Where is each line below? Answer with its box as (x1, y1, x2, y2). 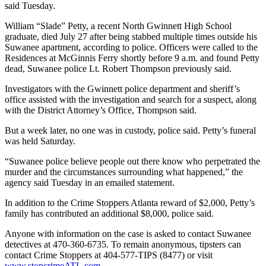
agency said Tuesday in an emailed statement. (5, 178, 175, 188)
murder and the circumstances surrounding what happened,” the (5, 167, 243, 178)
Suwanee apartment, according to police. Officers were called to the (5, 42, 258, 53)
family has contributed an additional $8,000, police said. (5, 208, 214, 219)
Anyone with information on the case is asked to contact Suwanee (5, 229, 251, 239)
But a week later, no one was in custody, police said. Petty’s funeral (5, 125, 256, 136)
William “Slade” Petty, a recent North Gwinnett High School (5, 21, 232, 31)
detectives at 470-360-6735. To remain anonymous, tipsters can (5, 239, 241, 250)
